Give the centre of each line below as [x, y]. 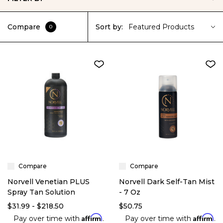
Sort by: [109, 27]
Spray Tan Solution [41, 192]
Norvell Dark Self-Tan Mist [167, 182]
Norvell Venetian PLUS [49, 182]
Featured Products [161, 27]
